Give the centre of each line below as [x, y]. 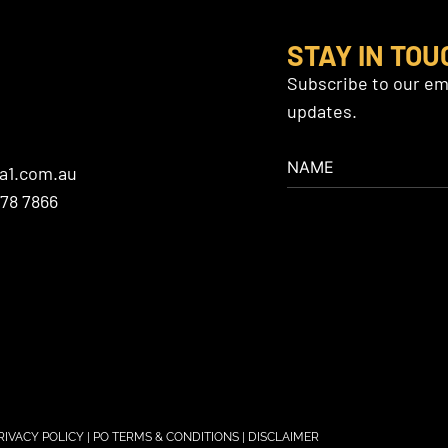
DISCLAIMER [283, 437]
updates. [322, 111]
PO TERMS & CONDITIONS [167, 437]
